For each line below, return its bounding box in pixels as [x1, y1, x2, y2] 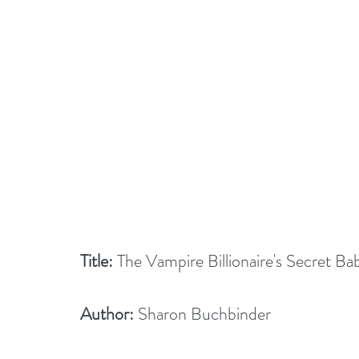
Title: [80, 248, 113, 273]
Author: [80, 301, 134, 326]
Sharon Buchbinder [134, 301, 287, 326]
